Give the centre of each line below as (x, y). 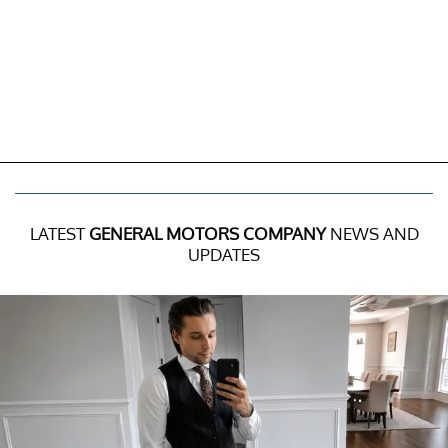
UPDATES (224, 254)
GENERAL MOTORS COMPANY (207, 233)
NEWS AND (372, 233)
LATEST (59, 233)
